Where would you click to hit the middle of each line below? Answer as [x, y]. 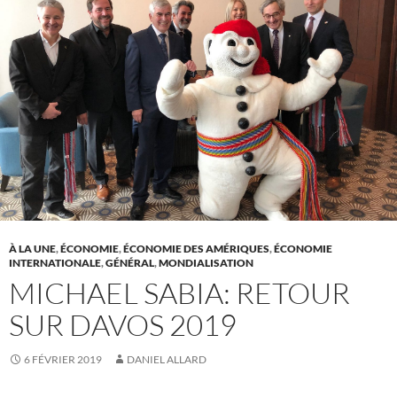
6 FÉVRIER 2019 [63, 359]
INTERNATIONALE [55, 262]
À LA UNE [32, 248]
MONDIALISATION [206, 262]
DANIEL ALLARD [167, 359]
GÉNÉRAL [130, 262]
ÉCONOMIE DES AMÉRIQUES [196, 248]
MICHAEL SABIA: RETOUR [179, 292]
